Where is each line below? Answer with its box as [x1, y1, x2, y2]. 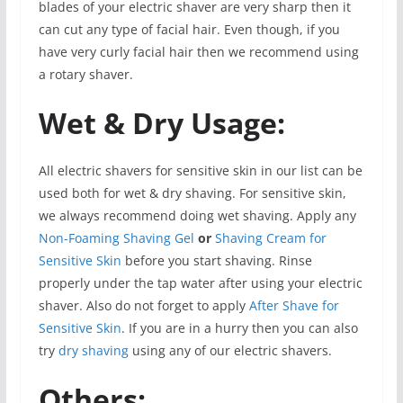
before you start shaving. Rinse [121, 251, 312, 269]
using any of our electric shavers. [128, 341, 332, 359]
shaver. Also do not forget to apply [38, 296, 249, 314]
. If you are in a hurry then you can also [121, 318, 358, 336]
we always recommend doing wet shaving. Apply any [38, 206, 356, 224]
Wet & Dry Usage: [38, 103, 285, 142]
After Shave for [248, 296, 339, 314]
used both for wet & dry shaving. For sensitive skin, [38, 184, 346, 201]
